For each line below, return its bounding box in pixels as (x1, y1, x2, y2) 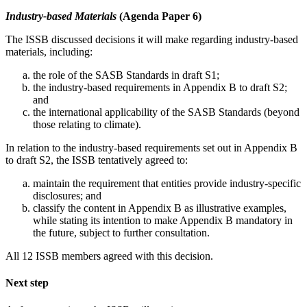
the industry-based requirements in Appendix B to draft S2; (33, 82, 287, 94)
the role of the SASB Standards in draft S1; (33, 69, 219, 82)
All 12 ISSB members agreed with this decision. (5, 250, 213, 262)
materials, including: (5, 46, 93, 58)
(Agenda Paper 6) (119, 10, 201, 23)
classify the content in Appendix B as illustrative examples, (33, 202, 286, 214)
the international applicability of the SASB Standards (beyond (33, 106, 299, 119)
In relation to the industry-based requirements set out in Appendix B (5, 142, 297, 154)
